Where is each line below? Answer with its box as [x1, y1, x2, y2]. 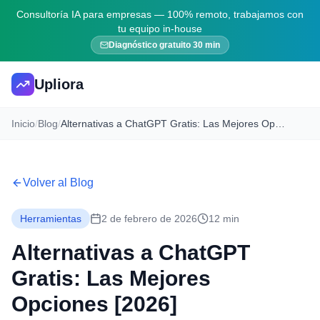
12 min [209, 213, 239, 224]
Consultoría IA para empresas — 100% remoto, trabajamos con [16, 9, 304, 20]
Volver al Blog [23, 176, 94, 189]
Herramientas [20, 213, 81, 224]
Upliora [34, 76, 84, 92]
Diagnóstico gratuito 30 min [109, 40, 220, 50]
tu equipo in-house [118, 23, 202, 34]
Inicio [11, 118, 35, 129]
